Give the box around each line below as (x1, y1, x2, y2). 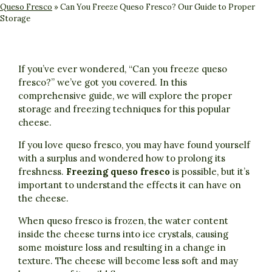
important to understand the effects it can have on (18, 178, 241, 191)
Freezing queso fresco (66, 165, 170, 177)
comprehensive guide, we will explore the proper (18, 89, 232, 101)
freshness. (18, 165, 66, 177)
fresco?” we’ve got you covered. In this (18, 76, 187, 88)
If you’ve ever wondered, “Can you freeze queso (18, 63, 227, 75)
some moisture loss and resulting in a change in (18, 241, 226, 253)
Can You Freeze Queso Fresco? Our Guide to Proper (60, 1, 255, 12)
